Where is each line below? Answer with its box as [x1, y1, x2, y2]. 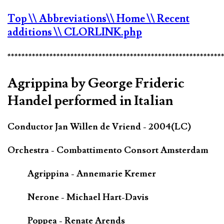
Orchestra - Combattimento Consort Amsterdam [7, 144, 208, 156]
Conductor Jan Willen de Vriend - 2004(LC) [7, 121, 191, 133]
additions [7, 25, 54, 39]
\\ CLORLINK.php [54, 25, 142, 39]
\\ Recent [147, 11, 189, 25]
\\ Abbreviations [29, 11, 106, 25]
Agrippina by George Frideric [7, 74, 184, 92]
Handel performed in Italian [7, 91, 173, 109]
